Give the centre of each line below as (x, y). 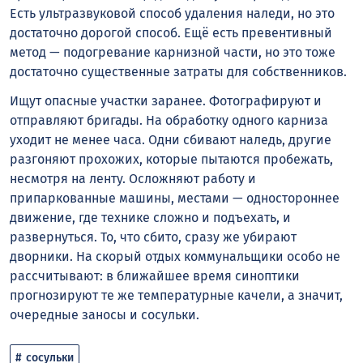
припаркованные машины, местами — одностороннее (175, 199)
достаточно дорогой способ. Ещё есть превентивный (171, 32)
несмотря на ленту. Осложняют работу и (133, 179)
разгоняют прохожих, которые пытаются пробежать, (171, 160)
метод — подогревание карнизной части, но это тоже (173, 52)
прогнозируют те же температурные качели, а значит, (176, 296)
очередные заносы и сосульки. (105, 315)
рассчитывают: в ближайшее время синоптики (155, 276)
